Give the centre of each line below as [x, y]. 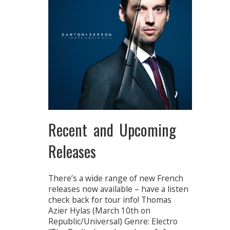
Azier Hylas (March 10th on [99, 211]
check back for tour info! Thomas [110, 200]
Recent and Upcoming [112, 130]
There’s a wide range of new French [116, 178]
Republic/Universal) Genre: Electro [113, 222]
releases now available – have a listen [118, 189]
